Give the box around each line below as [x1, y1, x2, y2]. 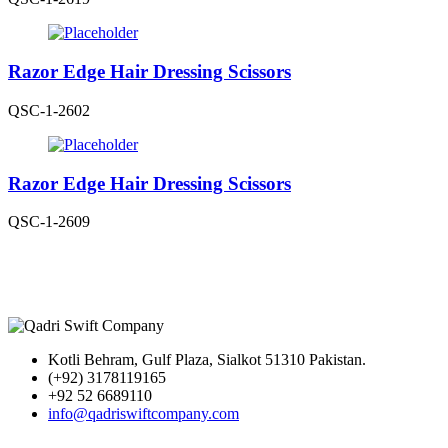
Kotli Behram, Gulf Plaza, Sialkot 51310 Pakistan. [48, 351, 366, 369]
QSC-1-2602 [8, 101, 90, 119]
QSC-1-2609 [8, 213, 90, 231]
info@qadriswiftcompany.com [48, 405, 239, 423]
